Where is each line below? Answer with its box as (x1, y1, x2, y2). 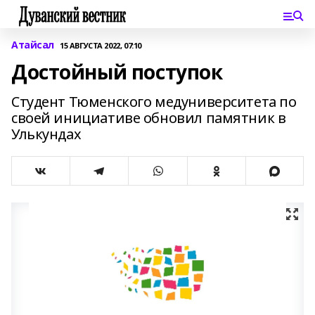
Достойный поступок (11, 58, 223, 85)
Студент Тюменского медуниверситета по (11, 92, 297, 111)
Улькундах (11, 124, 82, 143)
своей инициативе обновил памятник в (11, 108, 286, 127)
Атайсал (11, 38, 55, 51)
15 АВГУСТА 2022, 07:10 (60, 39, 141, 51)
